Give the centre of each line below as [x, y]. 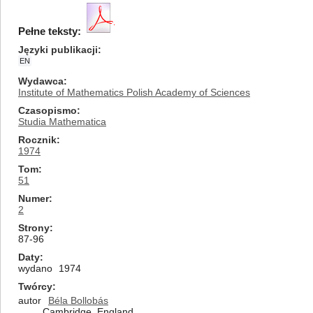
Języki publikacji [58, 50]
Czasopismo [48, 110]
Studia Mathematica [62, 122]
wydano [35, 268]
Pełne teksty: [50, 31]
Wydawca [41, 81]
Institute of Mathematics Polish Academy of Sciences [134, 92]
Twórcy [35, 286]
